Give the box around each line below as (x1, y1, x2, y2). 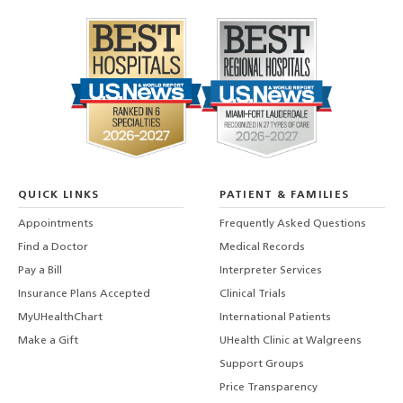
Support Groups (219, 359, 305, 371)
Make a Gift (18, 336, 78, 347)
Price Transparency (219, 382, 318, 394)
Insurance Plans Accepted (18, 289, 150, 300)
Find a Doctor (18, 242, 88, 254)
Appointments (18, 219, 94, 230)
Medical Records (219, 242, 306, 254)
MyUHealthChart (18, 312, 103, 324)
